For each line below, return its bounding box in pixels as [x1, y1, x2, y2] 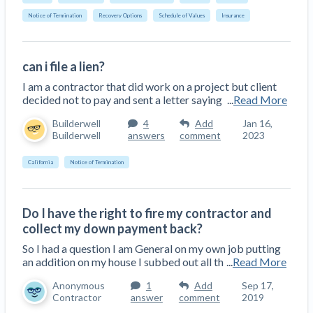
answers [128, 129, 166, 142]
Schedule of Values [159, 11, 205, 19]
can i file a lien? [22, 58, 105, 74]
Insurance [221, 11, 245, 19]
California [28, 158, 53, 166]
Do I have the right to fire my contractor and [22, 205, 272, 221]
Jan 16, [242, 117, 273, 130]
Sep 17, [241, 279, 274, 292]
